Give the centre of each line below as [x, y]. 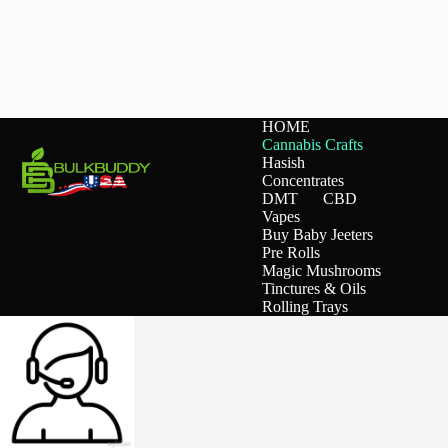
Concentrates [303, 181]
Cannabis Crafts [313, 145]
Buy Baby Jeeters [318, 235]
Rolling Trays [305, 307]
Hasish [284, 163]
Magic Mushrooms [322, 271]
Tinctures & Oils [314, 289]
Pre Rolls [291, 253]
